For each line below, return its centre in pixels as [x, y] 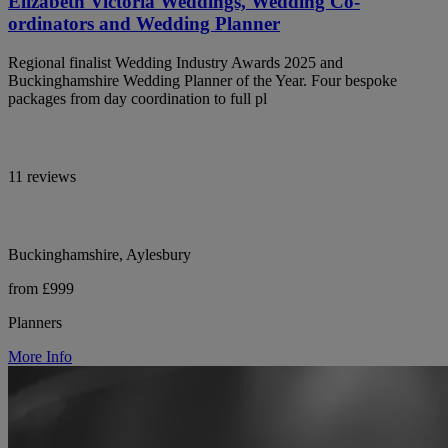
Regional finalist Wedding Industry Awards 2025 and [175, 63]
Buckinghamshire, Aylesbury [99, 255]
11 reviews [42, 177]
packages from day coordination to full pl [137, 99]
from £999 [41, 289]
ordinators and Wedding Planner [144, 24]
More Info [40, 357]
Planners [35, 323]
